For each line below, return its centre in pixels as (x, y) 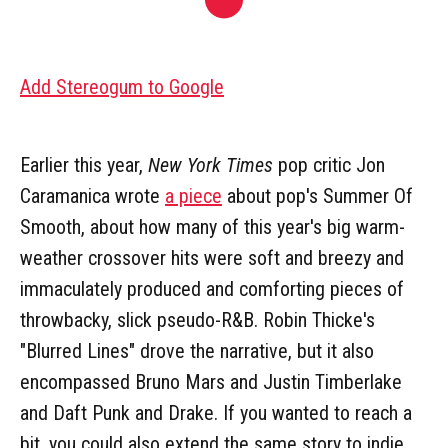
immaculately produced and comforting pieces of (212, 288)
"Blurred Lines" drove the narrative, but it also (197, 350)
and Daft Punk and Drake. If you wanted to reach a (216, 412)
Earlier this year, (84, 164)
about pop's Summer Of (317, 195)
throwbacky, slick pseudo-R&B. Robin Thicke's (197, 319)
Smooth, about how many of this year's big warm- (212, 226)
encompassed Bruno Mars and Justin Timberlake (211, 381)
